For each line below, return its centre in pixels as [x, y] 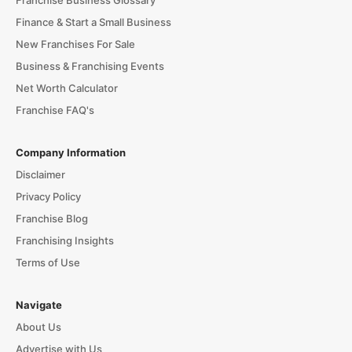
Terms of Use [48, 263]
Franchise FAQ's [55, 110]
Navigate [38, 305]
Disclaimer [40, 175]
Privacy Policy [48, 197]
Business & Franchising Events [90, 66]
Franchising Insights [64, 241]
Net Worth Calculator [66, 88]
